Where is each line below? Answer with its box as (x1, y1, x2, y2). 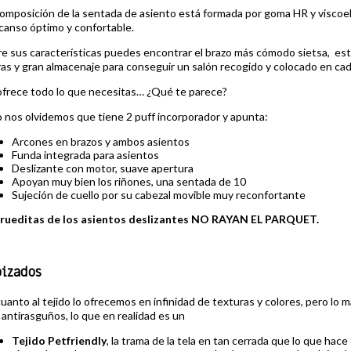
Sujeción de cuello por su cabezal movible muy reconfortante (11, 188, 306, 201)
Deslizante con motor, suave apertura (11, 161, 194, 175)
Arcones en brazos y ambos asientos (11, 135, 190, 148)
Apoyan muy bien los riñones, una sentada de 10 (11, 175, 246, 188)
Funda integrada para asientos (11, 148, 159, 161)
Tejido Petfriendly (11, 333, 107, 347)
